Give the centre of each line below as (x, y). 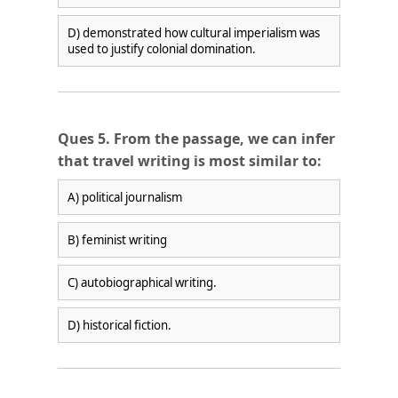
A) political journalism (124, 197)
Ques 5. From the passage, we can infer (196, 138)
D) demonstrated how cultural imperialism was (193, 32)
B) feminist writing (117, 239)
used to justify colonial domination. (161, 48)
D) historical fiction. (119, 325)
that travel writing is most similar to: (189, 160)
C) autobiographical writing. (142, 282)
